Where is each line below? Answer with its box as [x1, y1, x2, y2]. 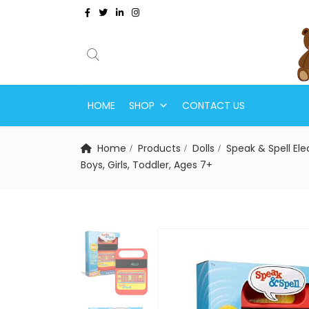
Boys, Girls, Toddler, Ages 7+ [81, 158, 212, 172]
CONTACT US [182, 99, 245, 112]
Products [138, 141, 181, 155]
